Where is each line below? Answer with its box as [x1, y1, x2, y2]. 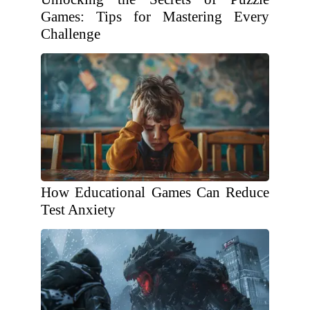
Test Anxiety [41, 201, 116, 218]
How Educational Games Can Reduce [41, 184, 269, 201]
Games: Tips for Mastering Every [41, 8, 269, 25]
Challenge [41, 26, 100, 42]
